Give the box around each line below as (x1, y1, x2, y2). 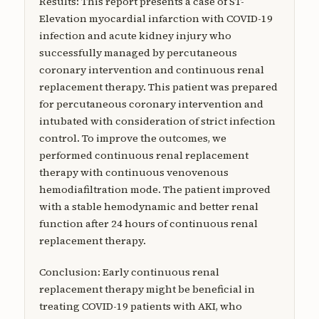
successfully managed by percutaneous (38, 45, 237, 60)
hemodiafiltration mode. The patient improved (38, 182, 271, 197)
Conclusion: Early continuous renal (38, 264, 219, 279)
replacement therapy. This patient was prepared (38, 79, 278, 94)
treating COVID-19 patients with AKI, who (38, 298, 242, 313)
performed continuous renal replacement (38, 147, 249, 162)
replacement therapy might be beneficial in (38, 281, 255, 296)
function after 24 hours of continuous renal (38, 216, 258, 231)
